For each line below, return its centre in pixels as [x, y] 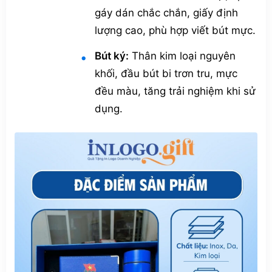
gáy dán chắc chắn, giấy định [166, 13]
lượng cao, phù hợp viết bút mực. [175, 31]
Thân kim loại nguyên [182, 56]
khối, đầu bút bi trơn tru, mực [166, 74]
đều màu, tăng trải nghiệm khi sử [175, 91]
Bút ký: [111, 56]
